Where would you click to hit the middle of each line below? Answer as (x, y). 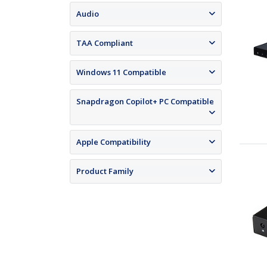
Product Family (105, 171)
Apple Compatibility (114, 142)
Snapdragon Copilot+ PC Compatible (145, 102)
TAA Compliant (105, 43)
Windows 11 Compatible (121, 72)
